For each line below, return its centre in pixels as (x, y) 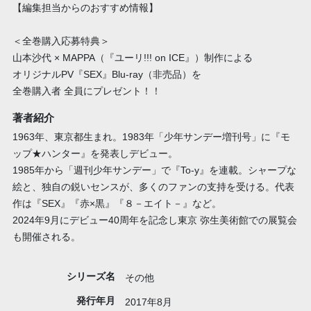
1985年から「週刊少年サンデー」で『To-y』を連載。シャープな (154, 170)
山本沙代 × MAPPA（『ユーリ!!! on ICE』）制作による (132, 58)
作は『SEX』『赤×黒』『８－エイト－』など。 (117, 203)
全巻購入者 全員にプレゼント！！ (86, 91)
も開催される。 (46, 236)
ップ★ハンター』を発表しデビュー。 (95, 153)
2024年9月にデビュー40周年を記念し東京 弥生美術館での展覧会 (154, 220)
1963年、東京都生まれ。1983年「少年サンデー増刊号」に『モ (151, 136)
